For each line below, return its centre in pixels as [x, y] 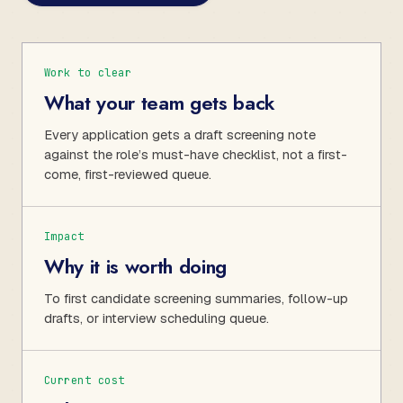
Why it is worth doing [136, 266]
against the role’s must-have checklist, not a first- [196, 154]
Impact [64, 236]
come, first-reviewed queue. [128, 174]
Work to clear [88, 72]
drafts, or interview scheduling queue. [157, 318]
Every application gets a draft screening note [180, 134]
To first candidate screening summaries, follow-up [196, 298]
